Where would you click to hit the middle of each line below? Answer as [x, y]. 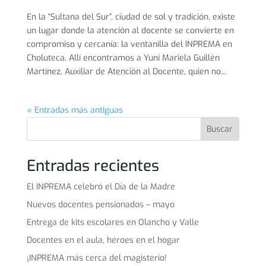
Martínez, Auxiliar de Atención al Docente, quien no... [126, 72]
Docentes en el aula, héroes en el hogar [103, 240]
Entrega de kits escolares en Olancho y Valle [113, 223]
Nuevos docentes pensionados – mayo [100, 205]
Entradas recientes [93, 166]
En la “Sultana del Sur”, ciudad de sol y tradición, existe [131, 17]
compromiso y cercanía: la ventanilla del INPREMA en [129, 45]
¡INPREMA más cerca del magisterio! [96, 258]
